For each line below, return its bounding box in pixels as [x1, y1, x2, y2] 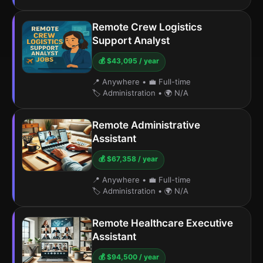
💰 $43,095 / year [99, 56, 159, 65]
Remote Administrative [92, 119, 200, 131]
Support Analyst [92, 35, 170, 46]
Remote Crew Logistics [92, 21, 202, 33]
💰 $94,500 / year [99, 252, 159, 261]
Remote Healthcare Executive [92, 217, 233, 229]
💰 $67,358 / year [99, 154, 158, 163]
